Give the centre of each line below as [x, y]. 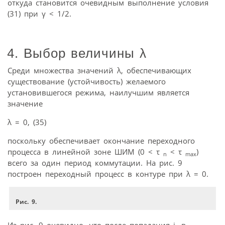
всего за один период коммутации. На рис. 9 [95, 163]
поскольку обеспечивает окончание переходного [101, 141]
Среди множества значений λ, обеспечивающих [99, 71]
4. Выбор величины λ [77, 53]
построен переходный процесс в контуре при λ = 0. [108, 174]
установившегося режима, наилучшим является [98, 93]
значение [25, 104]
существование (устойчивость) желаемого [87, 82]
